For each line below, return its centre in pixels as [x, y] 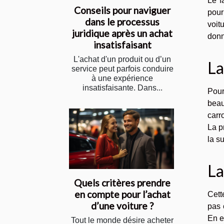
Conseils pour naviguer [122, 10]
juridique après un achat [122, 33]
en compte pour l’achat [122, 194]
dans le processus [122, 22]
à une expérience [122, 78]
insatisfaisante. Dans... [122, 88]
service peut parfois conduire [122, 69]
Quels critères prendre [122, 182]
